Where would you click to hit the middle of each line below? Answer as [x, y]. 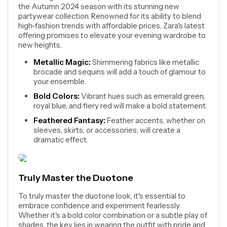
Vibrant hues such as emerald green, [142, 96]
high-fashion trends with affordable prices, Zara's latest [111, 26]
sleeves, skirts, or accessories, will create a [107, 130]
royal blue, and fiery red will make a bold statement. [120, 106]
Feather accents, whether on [155, 120]
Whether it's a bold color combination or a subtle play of [113, 215]
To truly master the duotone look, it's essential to [102, 196]
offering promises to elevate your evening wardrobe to [112, 35]
